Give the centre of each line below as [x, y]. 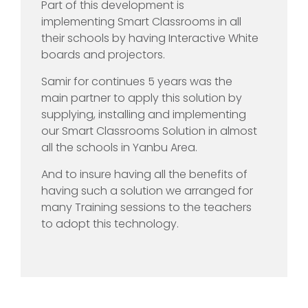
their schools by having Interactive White [150, 38]
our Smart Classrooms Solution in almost [149, 131]
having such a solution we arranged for [147, 190]
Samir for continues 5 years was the [137, 81]
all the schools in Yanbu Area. [119, 147]
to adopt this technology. [110, 223]
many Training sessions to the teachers [146, 207]
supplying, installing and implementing [144, 114]
